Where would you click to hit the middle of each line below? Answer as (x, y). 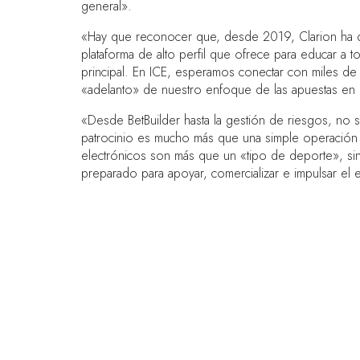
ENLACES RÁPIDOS (169, 271)
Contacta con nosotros (188, 344)
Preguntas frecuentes (184, 313)
